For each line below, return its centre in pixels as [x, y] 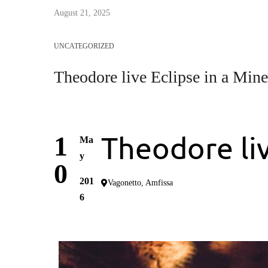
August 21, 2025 [82, 13]
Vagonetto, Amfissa [140, 183]
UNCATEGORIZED [84, 46]
